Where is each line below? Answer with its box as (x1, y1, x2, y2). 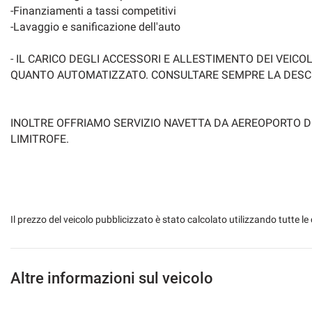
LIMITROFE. (10, 132, 69, 146)
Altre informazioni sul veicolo (10, 269, 213, 287)
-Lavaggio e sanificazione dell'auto (10, 19, 180, 33)
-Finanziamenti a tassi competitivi (10, 3, 176, 17)
